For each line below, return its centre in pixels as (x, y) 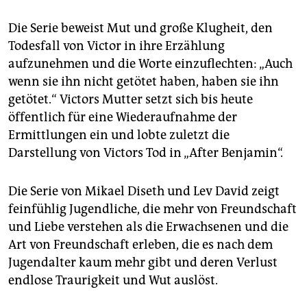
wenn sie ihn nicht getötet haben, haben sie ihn (144, 82)
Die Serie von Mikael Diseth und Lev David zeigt (144, 192)
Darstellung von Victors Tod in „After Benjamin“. (146, 153)
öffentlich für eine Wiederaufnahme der (123, 118)
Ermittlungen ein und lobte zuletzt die (119, 135)
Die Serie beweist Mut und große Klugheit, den (140, 28)
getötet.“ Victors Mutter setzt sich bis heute (131, 100)
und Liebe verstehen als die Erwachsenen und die (148, 227)
